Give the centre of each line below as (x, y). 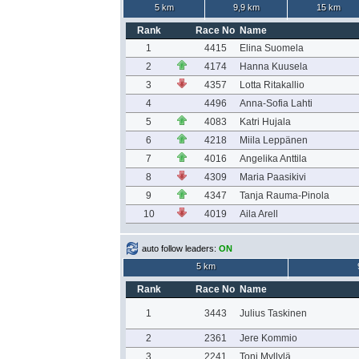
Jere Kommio (268, 338)
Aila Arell (258, 214)
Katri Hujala (265, 122)
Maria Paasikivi (272, 177)
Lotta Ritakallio (272, 85)
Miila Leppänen (273, 140)
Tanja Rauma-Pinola (284, 196)
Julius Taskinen (273, 313)
